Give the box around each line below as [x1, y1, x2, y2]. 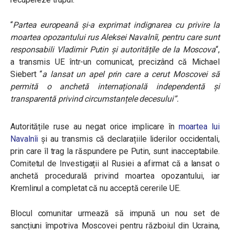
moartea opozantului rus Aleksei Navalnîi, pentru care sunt [10, 32, 220, 42]
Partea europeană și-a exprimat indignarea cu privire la [12, 20, 220, 30]
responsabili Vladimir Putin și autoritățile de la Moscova [10, 45, 216, 54]
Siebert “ [10, 69, 43, 79]
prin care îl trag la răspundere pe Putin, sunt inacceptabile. [10, 146, 220, 156]
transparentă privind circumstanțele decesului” [10, 94, 177, 104]
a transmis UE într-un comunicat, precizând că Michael [10, 57, 220, 67]
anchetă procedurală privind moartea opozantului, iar [10, 171, 220, 181]
